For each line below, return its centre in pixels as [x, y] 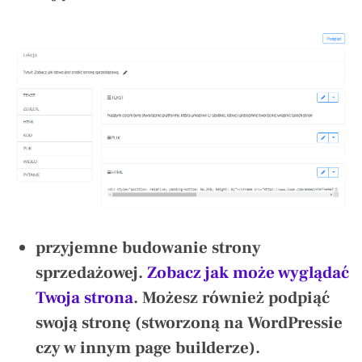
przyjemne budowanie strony [148, 248]
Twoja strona [84, 298]
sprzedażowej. [91, 273]
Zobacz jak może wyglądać [248, 273]
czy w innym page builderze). [148, 348]
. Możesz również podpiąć [232, 298]
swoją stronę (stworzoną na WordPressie [189, 323]
